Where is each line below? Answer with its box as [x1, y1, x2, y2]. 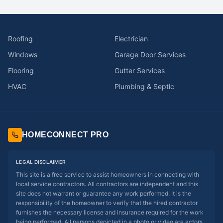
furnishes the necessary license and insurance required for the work [16, 209, 204, 216]
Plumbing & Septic [114, 82, 174, 91]
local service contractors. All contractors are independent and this [16, 180, 198, 188]
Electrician [114, 34, 148, 43]
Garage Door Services [114, 50, 186, 59]
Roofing [8, 34, 33, 43]
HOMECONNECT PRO [22, 130, 109, 139]
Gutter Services [114, 66, 165, 75]
